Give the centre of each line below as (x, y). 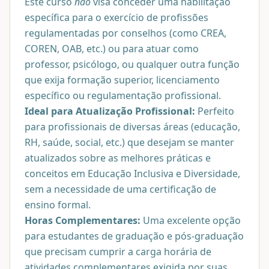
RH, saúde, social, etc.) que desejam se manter (129, 142)
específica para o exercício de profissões (116, 17)
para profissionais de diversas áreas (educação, (132, 126)
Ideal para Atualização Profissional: (110, 111)
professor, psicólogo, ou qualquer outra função (132, 64)
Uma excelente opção (191, 220)
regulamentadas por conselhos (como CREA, (125, 33)
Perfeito (215, 111)
